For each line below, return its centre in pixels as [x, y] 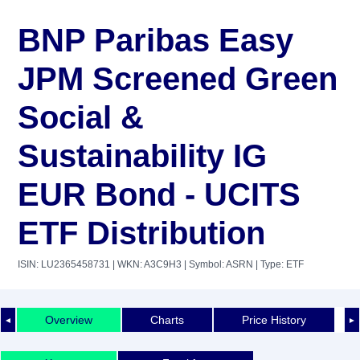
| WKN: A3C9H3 [146, 264]
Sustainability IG [142, 156]
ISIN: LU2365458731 [64, 264]
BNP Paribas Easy [155, 40]
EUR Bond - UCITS [159, 194]
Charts [167, 319]
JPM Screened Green [178, 79]
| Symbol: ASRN [217, 264]
